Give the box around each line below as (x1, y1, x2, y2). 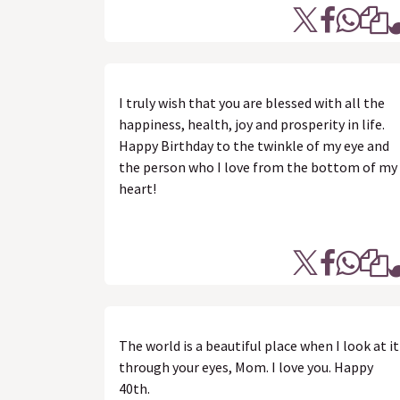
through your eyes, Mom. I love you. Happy (119, 358, 373, 376)
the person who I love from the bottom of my (119, 158, 397, 176)
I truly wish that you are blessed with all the (119, 94, 385, 112)
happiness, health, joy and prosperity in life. (119, 115, 385, 133)
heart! (119, 179, 156, 197)
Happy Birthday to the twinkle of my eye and (119, 137, 389, 154)
